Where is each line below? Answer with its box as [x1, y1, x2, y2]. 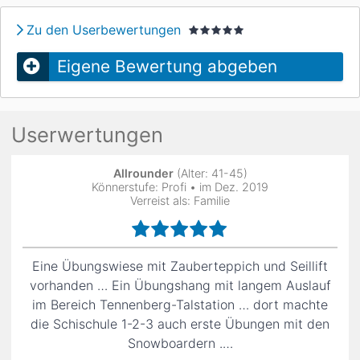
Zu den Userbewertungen [27, 22, 181, 38]
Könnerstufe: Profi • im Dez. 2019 [92, 180, 268, 194]
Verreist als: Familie [130, 194, 230, 207]
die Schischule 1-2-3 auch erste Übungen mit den [31, 316, 329, 332]
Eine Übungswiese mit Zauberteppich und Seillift [32, 258, 328, 274]
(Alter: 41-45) [173, 166, 247, 180]
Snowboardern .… [127, 335, 233, 351]
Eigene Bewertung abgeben [57, 56, 277, 76]
